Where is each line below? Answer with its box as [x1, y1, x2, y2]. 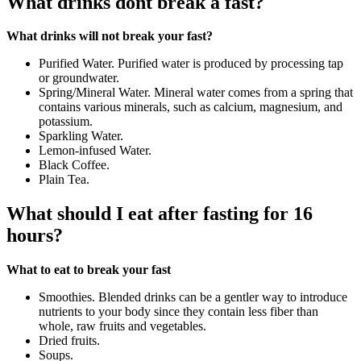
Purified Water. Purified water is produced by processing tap [39, 56, 343, 71]
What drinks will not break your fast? [6, 29, 213, 44]
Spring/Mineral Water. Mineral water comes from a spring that [39, 85, 353, 100]
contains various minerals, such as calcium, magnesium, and [39, 100, 342, 114]
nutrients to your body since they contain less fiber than [39, 305, 318, 319]
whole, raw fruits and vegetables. [39, 319, 206, 334]
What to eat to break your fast [6, 263, 171, 277]
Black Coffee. [39, 158, 110, 172]
